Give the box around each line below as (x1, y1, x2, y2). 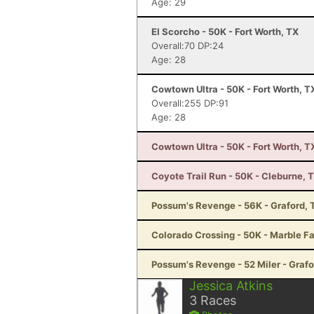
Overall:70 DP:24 (151, 40, 224, 51)
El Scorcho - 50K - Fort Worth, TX (151, 26, 299, 37)
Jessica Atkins (189, 278, 273, 293)
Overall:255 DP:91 (151, 97, 228, 109)
